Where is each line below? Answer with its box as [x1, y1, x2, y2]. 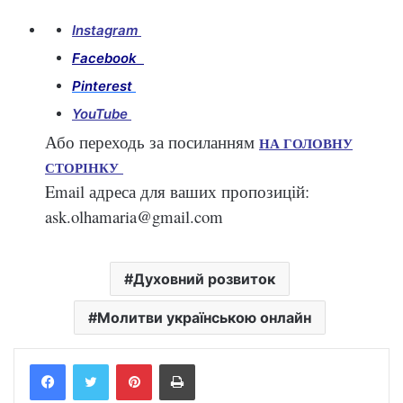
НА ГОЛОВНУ [259, 132, 353, 153]
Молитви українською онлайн [96, 308, 311, 327]
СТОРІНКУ [45, 157, 123, 177]
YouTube [72, 104, 131, 122]
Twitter [108, 355, 148, 371]
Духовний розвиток [132, 269, 275, 288]
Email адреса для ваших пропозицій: [45, 179, 309, 202]
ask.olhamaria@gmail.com [45, 204, 223, 228]
